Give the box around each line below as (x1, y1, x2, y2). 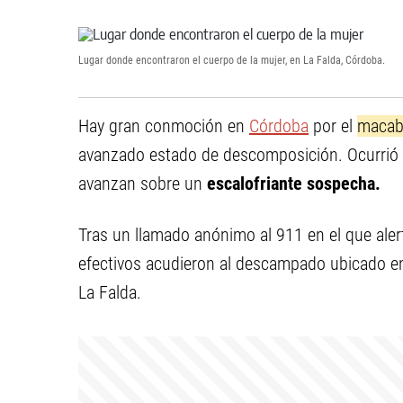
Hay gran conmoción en (78, 115, 249, 137)
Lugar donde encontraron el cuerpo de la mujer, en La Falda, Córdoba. (78, 54, 385, 67)
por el (309, 115, 357, 137)
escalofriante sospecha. (207, 173, 381, 194)
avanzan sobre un (78, 173, 207, 194)
